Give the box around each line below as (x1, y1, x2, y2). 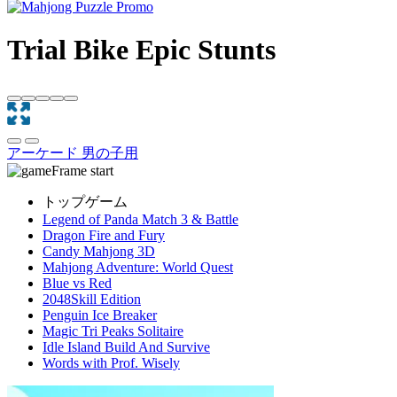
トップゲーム (43, 193, 128, 209)
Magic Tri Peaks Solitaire (43, 323, 183, 339)
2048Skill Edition (43, 291, 141, 307)
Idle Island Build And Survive (43, 339, 210, 354)
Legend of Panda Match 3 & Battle (43, 211, 238, 227)
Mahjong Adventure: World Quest (43, 259, 233, 275)
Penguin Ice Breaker (43, 307, 157, 323)
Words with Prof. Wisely (43, 354, 180, 370)
